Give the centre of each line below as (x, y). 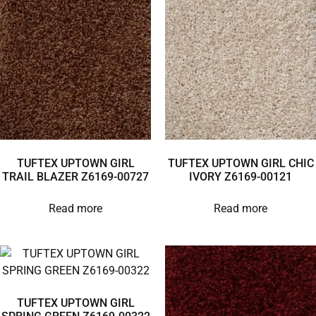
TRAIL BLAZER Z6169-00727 (75, 176)
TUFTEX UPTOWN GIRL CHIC (241, 163)
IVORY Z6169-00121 (241, 176)
